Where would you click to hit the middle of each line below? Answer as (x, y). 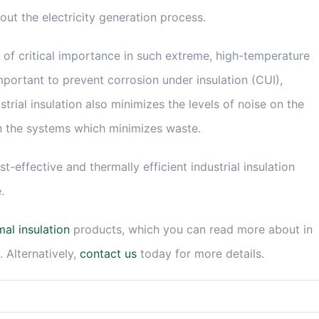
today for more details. (200, 254)
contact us (108, 254)
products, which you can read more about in (191, 230)
